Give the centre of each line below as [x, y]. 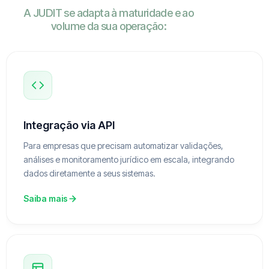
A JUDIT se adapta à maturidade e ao [109, 13]
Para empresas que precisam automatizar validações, [123, 146]
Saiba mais [46, 199]
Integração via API [69, 125]
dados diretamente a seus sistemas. [89, 174]
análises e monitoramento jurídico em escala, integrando [129, 160]
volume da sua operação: [109, 26]
